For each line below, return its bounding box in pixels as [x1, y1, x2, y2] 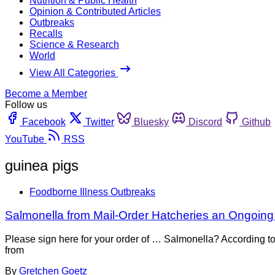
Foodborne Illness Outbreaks [29, 186, 155, 197]
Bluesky [134, 116, 169, 127]
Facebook [22, 116, 66, 127]
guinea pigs [5, 157, 79, 174]
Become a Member [5, 88, 87, 99]
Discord [188, 116, 222, 127]
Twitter [85, 116, 114, 127]
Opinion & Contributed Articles [29, 6, 161, 17]
